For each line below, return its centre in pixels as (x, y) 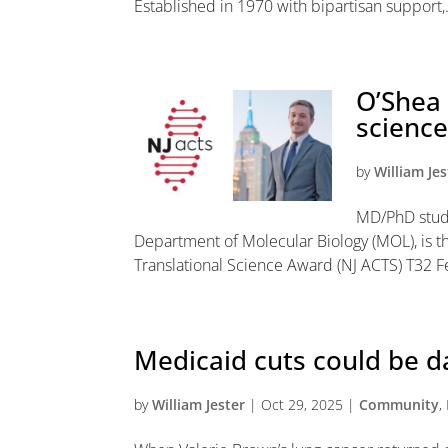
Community (399, 404)
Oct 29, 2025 (302, 404)
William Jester (199, 404)
